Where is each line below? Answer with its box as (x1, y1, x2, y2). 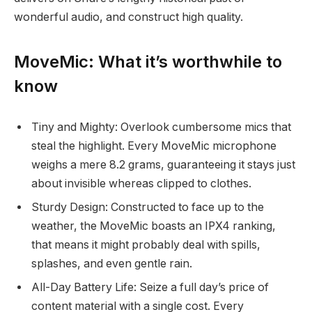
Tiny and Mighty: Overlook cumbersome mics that (31, 120, 291, 134)
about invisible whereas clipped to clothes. (31, 177, 251, 191)
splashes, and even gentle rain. (31, 257, 192, 271)
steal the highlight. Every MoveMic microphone (31, 139, 276, 153)
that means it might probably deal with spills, (31, 238, 260, 252)
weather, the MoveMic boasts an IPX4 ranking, (31, 219, 276, 233)
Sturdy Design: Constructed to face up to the (31, 201, 264, 214)
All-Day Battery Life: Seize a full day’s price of (31, 281, 269, 295)
